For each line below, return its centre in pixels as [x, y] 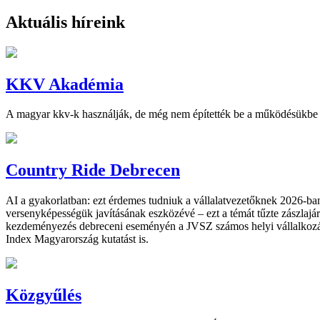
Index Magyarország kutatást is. [77, 239]
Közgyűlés [44, 295]
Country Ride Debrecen [93, 170]
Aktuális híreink [65, 22]
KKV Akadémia [65, 84]
